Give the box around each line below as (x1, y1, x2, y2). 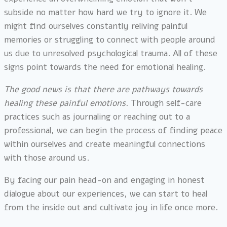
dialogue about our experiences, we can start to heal (4, 187, 207, 200)
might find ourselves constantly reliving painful (4, 20, 187, 32)
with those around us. (4, 152, 89, 164)
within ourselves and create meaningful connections (4, 138, 205, 150)
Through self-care (131, 97, 202, 109)
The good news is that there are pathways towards (4, 83, 203, 95)
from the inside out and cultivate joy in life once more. (4, 201, 218, 213)
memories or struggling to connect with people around (4, 33, 215, 46)
